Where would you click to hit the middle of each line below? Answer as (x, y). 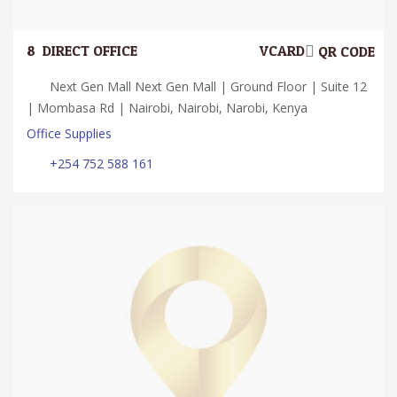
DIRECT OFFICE (90, 51)
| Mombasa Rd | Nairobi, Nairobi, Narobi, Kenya (167, 108)
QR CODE (345, 52)
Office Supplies (69, 134)
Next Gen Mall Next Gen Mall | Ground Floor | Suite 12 (206, 87)
